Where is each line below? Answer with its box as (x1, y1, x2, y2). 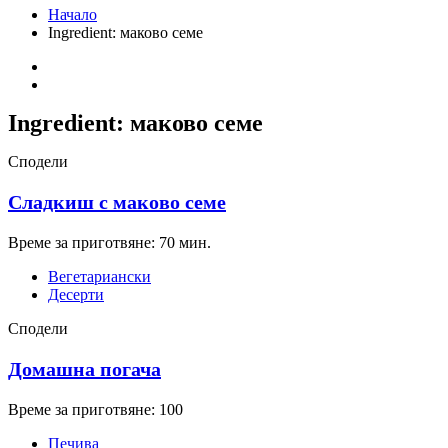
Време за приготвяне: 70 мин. (8, 234, 211, 252)
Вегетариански (48, 268, 151, 286)
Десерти (48, 286, 104, 304)
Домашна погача (8, 358, 161, 381)
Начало (48, 6, 97, 23)
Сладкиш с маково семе (8, 191, 226, 214)
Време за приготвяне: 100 (8, 401, 183, 419)
